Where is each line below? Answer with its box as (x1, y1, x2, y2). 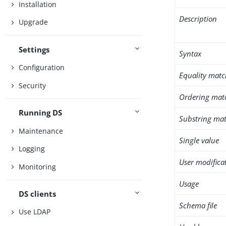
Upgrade (19, 17, 48, 27)
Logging (19, 144, 45, 154)
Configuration (19, 63, 65, 73)
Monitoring (19, 161, 56, 172)
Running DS (19, 107, 63, 118)
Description (179, 14, 217, 24)
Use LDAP (19, 207, 51, 217)
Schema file (179, 200, 217, 210)
